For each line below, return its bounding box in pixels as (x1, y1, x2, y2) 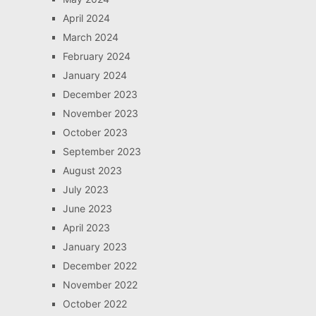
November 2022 (62, 278, 138, 291)
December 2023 (62, 87, 138, 100)
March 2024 (62, 30, 119, 43)
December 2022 (62, 259, 137, 272)
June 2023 (62, 202, 112, 214)
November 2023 (62, 107, 138, 119)
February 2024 (62, 49, 130, 62)
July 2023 (62, 183, 109, 195)
